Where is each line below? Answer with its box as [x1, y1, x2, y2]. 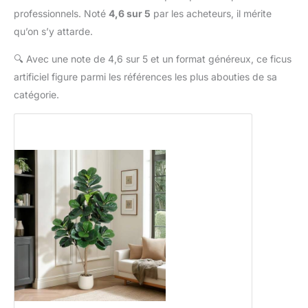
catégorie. [14, 89, 59, 100]
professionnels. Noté [14, 8, 109, 19]
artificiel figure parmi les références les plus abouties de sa [14, 71, 277, 82]
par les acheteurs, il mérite [151, 8, 272, 19]
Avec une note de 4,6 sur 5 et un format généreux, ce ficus [23, 53, 291, 65]
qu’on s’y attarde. [14, 25, 93, 37]
